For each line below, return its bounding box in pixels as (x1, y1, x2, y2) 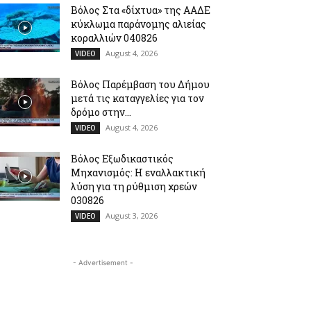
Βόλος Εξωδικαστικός (71, 152, 174, 165)
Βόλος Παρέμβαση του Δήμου (71, 78, 210, 91)
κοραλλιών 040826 (71, 31, 158, 44)
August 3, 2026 (106, 210, 158, 221)
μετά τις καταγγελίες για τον (71, 92, 204, 105)
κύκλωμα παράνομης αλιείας (71, 17, 206, 31)
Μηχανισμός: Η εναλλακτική (71, 166, 205, 179)
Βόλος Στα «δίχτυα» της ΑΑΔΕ (71, 3, 210, 17)
